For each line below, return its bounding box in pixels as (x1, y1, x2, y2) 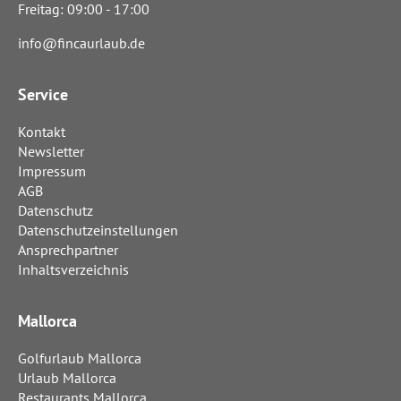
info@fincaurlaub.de (18, 34, 145, 53)
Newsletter (18, 142, 84, 161)
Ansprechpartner (18, 241, 118, 260)
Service (18, 84, 68, 106)
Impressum (18, 162, 86, 181)
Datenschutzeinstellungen (18, 221, 178, 240)
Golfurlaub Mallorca (18, 349, 141, 368)
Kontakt (18, 123, 65, 141)
